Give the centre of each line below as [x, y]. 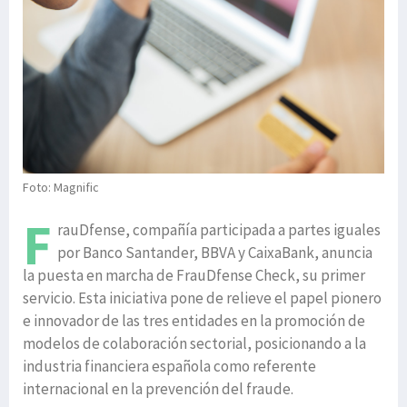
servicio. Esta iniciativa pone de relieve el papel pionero [202, 298]
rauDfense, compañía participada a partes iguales [219, 230]
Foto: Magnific [61, 188]
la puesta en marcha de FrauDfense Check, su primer [194, 276]
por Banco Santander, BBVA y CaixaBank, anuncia [215, 253]
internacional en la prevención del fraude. [158, 389]
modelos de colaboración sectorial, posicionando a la [194, 344]
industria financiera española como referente [169, 367]
